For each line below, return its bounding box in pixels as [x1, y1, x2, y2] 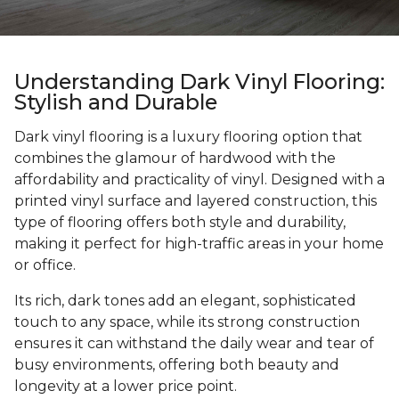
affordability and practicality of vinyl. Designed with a [14, 171, 385, 189]
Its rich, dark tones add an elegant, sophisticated [14, 292, 356, 310]
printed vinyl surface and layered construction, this [14, 192, 377, 210]
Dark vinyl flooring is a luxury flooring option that [14, 128, 362, 146]
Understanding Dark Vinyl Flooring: [14, 69, 385, 95]
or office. [14, 256, 79, 274]
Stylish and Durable [14, 89, 217, 116]
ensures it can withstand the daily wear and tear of [14, 335, 374, 353]
